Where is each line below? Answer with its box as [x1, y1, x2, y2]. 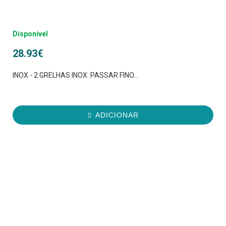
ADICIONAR [95, 111, 139, 120]
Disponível [13, 30, 48, 38]
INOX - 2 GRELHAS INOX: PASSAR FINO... [13, 71, 138, 80]
